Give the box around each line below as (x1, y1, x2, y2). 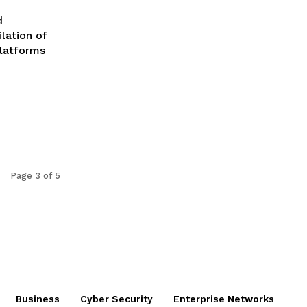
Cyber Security (80, 293, 153, 304)
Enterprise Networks (173, 293, 274, 304)
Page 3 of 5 (10, 170, 60, 181)
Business (16, 293, 60, 304)
